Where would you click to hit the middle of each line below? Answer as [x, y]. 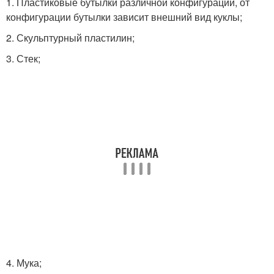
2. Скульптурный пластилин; [70, 38]
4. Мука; [24, 263]
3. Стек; [23, 58]
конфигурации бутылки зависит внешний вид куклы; [124, 17]
